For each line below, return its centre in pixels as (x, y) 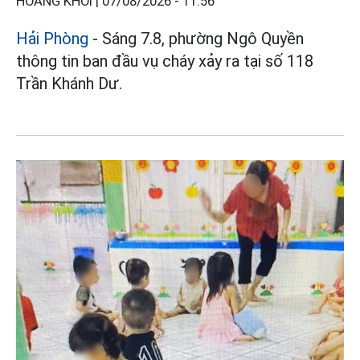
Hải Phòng (52, 38)
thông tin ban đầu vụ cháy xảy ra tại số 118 (165, 61)
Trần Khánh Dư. (69, 83)
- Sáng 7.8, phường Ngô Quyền (196, 38)
